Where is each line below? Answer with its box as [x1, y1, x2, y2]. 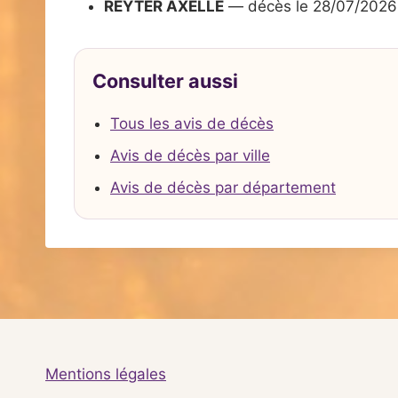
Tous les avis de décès [110, 114, 274, 132]
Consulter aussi [92, 69, 238, 93]
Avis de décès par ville [110, 146, 270, 164]
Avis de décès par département [110, 178, 336, 196]
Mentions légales [45, 365, 166, 384]
